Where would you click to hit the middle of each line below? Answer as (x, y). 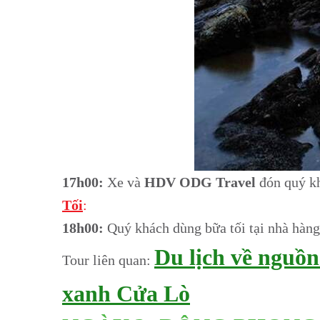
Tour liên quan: (108, 260)
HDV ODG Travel (200, 182)
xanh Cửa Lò (126, 293)
